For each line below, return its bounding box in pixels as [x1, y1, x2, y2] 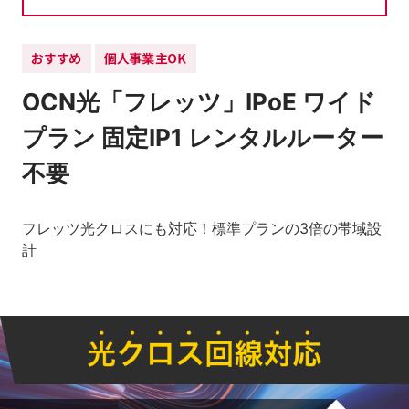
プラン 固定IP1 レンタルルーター [22, 123, 383, 152]
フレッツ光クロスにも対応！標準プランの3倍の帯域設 [22, 219, 382, 238]
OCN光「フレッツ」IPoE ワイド [22, 88, 376, 117]
